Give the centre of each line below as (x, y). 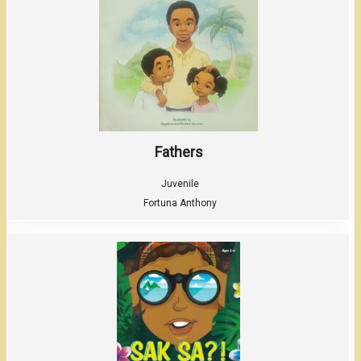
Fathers (178, 151)
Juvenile (180, 183)
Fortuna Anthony (180, 203)
